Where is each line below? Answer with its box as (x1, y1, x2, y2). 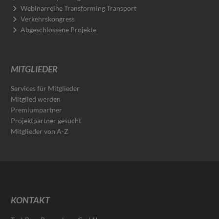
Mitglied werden (11, 94, 61, 103)
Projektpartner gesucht (11, 116, 82, 125)
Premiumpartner (11, 105, 63, 114)
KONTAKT (11, 194, 50, 205)
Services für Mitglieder (11, 84, 80, 92)
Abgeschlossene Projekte (21, 25, 97, 34)
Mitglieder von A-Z (11, 127, 69, 135)
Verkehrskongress (21, 14, 75, 23)
